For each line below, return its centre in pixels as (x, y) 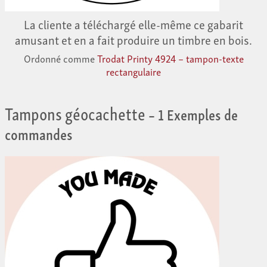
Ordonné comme (60, 58)
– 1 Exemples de (192, 114)
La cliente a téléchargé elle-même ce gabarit (133, 24)
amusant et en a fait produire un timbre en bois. (133, 40)
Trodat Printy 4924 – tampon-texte (170, 58)
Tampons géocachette (75, 113)
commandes (39, 133)
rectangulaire (133, 72)
